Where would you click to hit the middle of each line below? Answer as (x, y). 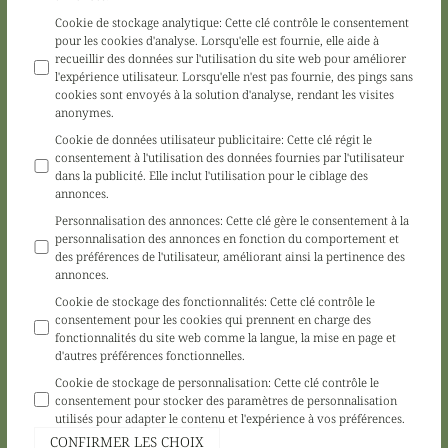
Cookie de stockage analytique (137, 22)
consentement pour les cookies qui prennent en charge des (213, 318)
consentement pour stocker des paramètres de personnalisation (226, 399)
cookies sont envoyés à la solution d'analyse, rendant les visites (225, 94)
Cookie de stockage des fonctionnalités (160, 300)
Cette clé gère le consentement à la (318, 219)
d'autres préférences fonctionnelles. (150, 354)
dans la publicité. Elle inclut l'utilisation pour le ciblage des (212, 175)
